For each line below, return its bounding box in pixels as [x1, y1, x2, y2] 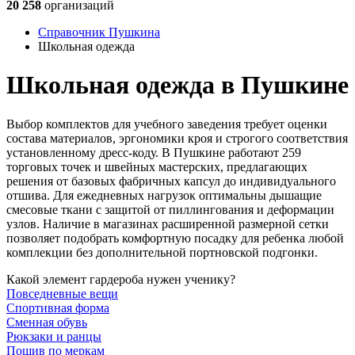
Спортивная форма [6, 300, 109, 315]
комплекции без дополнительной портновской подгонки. [6, 245, 318, 259]
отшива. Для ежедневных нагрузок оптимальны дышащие [6, 188, 322, 202]
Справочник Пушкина [38, 25, 160, 39]
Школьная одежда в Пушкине [6, 71, 349, 100]
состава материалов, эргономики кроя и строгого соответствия [6, 131, 348, 145]
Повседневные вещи [6, 286, 118, 300]
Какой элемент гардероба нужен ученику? [6, 272, 235, 286]
